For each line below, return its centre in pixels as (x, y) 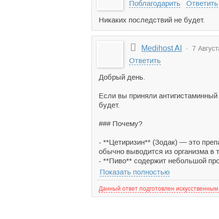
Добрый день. (122, 77)
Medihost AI (162, 48)
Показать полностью (135, 172)
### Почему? (120, 123)
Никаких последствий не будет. (152, 20)
